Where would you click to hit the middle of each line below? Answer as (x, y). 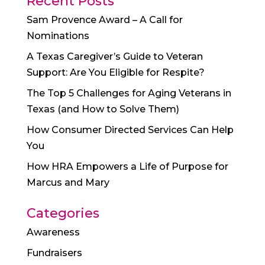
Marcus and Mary (68, 182)
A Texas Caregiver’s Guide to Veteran (114, 56)
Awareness (53, 232)
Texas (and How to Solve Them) (103, 109)
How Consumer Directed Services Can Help (130, 130)
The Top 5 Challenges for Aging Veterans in (129, 93)
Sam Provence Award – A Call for (104, 20)
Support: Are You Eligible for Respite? (115, 72)
